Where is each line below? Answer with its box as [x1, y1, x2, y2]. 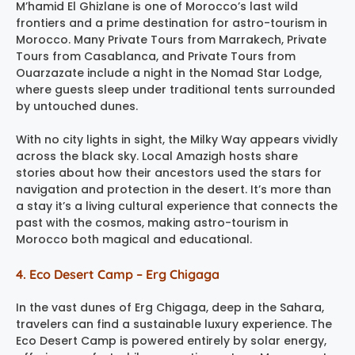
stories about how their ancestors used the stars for [16, 164, 322, 181]
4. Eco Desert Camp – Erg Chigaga [16, 265, 219, 282]
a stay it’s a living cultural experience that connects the [16, 197, 338, 214]
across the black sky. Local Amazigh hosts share [16, 147, 298, 164]
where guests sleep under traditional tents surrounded [16, 81, 335, 97]
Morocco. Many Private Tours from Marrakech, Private [16, 31, 326, 48]
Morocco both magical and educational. [16, 231, 252, 247]
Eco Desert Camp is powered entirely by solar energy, [16, 332, 326, 349]
